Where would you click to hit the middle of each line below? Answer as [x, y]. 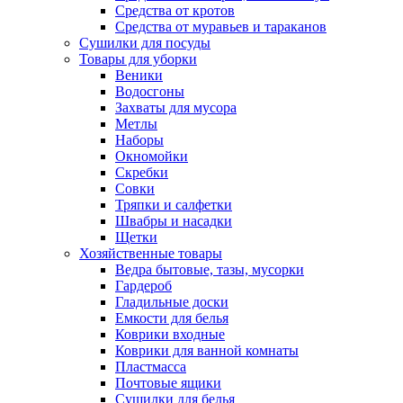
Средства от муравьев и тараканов [221, 27]
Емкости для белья [172, 318]
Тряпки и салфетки [174, 205]
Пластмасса [151, 367]
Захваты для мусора [176, 107]
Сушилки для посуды [145, 43]
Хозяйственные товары [151, 253]
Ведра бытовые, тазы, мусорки [210, 269]
